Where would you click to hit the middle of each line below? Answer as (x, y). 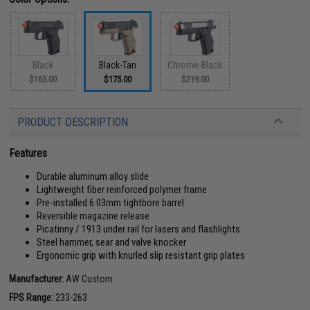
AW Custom (89, 279)
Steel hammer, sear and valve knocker (112, 242)
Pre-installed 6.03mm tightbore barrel (111, 203)
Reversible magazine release (93, 216)
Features (28, 153)
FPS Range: (31, 298)
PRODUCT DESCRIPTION (73, 122)
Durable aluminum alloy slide (93, 176)
